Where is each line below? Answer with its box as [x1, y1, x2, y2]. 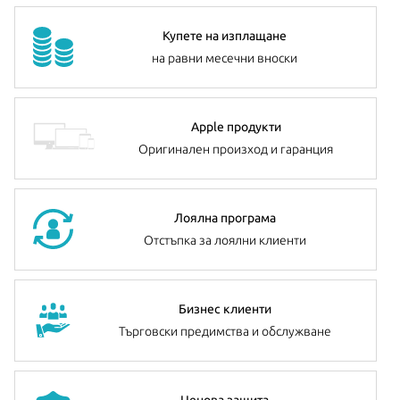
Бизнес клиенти [178, 301, 271, 316]
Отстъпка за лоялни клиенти [143, 232, 306, 247]
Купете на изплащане [162, 28, 287, 43]
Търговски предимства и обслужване [118, 323, 331, 338]
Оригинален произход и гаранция [138, 141, 334, 156]
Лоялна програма [173, 210, 276, 225]
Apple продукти [190, 119, 281, 134]
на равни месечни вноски [152, 50, 298, 65]
